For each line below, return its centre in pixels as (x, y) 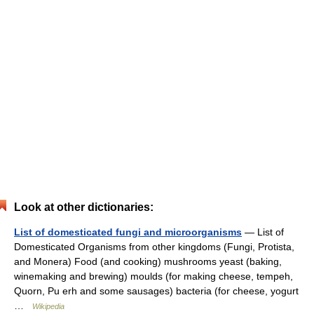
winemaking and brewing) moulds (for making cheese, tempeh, (153, 277)
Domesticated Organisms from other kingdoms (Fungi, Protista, (154, 247)
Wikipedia (48, 307)
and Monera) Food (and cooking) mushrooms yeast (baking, (148, 262)
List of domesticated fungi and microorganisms (128, 232)
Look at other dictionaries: (84, 207)
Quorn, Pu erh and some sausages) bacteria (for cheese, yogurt (156, 291)
